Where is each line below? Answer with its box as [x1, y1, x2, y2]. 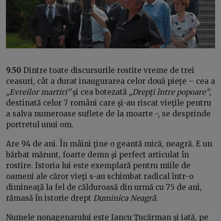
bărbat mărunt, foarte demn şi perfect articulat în [6, 149, 189, 159]
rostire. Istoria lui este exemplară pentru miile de [6, 160, 190, 170]
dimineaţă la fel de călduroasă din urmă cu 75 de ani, [6, 182, 202, 192]
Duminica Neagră [93, 193, 156, 203]
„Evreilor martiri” [6, 87, 71, 97]
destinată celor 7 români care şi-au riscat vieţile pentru [6, 98, 211, 108]
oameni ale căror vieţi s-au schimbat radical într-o [6, 171, 193, 181]
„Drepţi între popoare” [129, 87, 209, 97]
